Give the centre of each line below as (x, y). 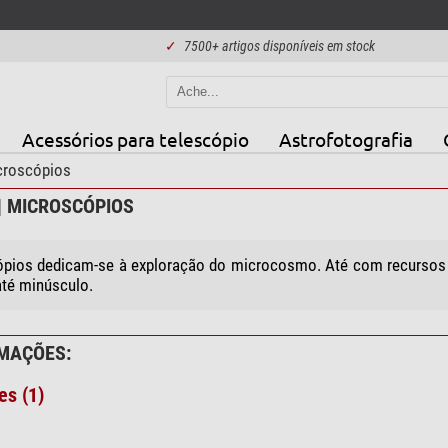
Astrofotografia (345, 138)
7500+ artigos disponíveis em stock (279, 46)
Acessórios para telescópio (135, 138)
